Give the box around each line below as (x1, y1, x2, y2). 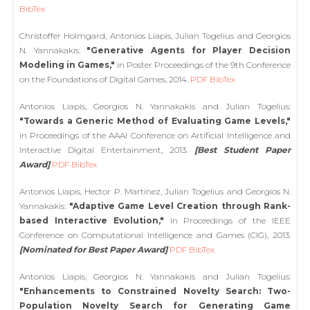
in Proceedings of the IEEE (163, 215, 291, 226)
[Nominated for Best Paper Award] (19, 244, 167, 255)
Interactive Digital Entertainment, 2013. (19, 145, 194, 155)
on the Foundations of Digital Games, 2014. (19, 74, 190, 84)
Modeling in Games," (19, 60, 115, 70)
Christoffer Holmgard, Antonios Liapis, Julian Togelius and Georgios (19, 30, 291, 41)
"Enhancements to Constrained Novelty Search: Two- (19, 286, 291, 296)
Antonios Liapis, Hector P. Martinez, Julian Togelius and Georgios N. (19, 186, 291, 197)
